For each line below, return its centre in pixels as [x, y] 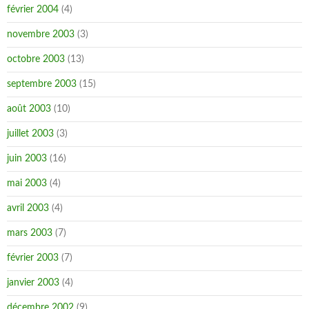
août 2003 [29, 109]
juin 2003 [27, 159]
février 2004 [33, 10]
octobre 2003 [36, 59]
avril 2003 [28, 208]
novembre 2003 [41, 34]
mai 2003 [27, 183]
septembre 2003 [42, 84]
